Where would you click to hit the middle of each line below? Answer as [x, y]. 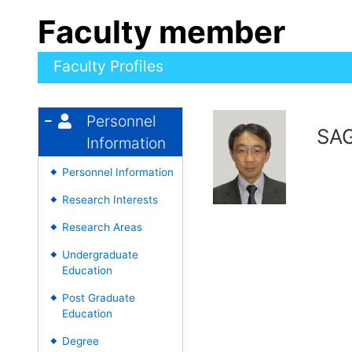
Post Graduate [99, 298]
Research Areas [102, 227]
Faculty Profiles [108, 66]
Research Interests [110, 200]
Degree [81, 341]
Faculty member [161, 32]
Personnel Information [118, 172]
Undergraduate [100, 255]
